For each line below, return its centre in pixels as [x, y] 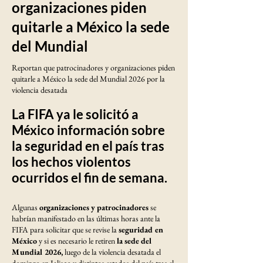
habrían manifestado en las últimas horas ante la [86, 218]
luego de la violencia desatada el [113, 252]
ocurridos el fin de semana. [90, 178]
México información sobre [88, 130]
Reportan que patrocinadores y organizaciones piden [93, 67]
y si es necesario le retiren [77, 240]
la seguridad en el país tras [88, 146]
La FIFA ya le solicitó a [75, 114]
